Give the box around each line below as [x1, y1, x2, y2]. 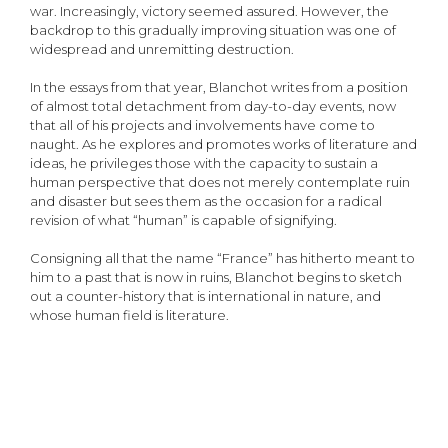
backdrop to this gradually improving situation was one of [30, 22, 396, 38]
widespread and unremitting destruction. [30, 41, 294, 57]
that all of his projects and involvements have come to [30, 117, 375, 133]
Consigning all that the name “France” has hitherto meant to [30, 250, 415, 266]
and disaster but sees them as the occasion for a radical [30, 193, 382, 209]
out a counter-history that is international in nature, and [30, 288, 381, 304]
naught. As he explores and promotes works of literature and [30, 136, 417, 152]
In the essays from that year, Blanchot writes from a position [30, 79, 408, 95]
